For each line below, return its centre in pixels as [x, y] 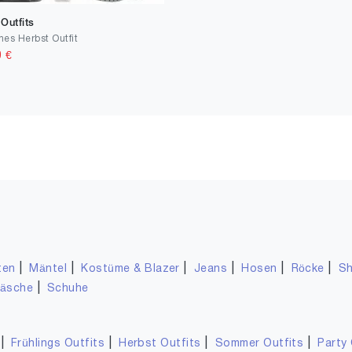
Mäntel [48, 269]
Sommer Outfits [259, 344]
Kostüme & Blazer [130, 269]
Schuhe [68, 289]
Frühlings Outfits [58, 344]
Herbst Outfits [160, 344]
